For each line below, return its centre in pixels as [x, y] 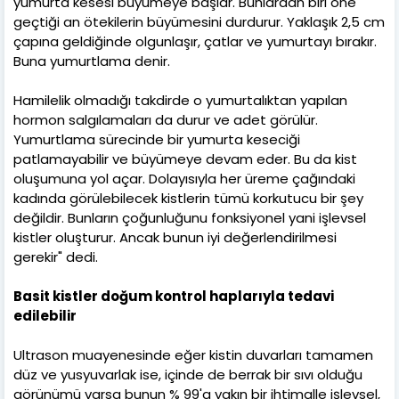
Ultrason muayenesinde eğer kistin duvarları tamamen [193, 354]
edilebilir [45, 315]
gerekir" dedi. [56, 256]
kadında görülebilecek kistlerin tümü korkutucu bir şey [188, 198]
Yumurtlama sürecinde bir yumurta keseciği [157, 139]
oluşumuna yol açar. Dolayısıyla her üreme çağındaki [184, 178]
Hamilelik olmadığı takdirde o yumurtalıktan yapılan [180, 100]
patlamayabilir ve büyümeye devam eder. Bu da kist [185, 159]
